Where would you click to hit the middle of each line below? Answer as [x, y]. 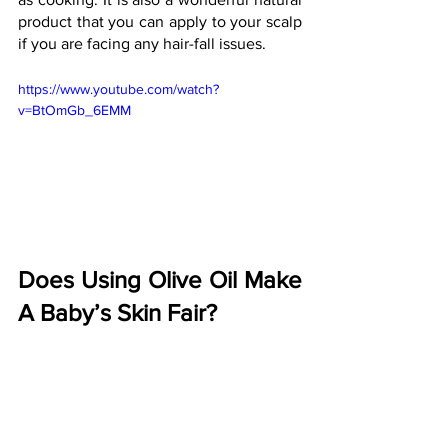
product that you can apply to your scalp [160, 22]
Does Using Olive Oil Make [160, 280]
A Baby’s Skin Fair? [117, 313]
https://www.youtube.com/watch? [118, 89]
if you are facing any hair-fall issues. [142, 44]
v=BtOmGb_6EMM [74, 110]
